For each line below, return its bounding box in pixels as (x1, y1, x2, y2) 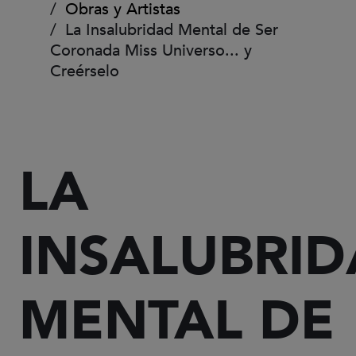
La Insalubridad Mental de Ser (60, 19, 278, 41)
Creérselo (50, 60, 119, 82)
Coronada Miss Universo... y (50, 40, 252, 61)
